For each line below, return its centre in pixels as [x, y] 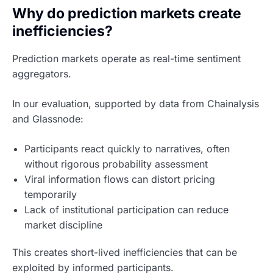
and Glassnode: [48, 119]
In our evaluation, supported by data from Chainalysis [136, 104]
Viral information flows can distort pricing [120, 179]
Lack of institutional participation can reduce [126, 210]
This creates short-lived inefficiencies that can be [125, 253]
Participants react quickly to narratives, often [127, 149]
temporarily [51, 195]
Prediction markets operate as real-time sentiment [126, 59]
